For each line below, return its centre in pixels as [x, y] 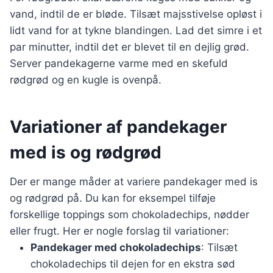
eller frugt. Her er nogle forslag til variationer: [119, 231]
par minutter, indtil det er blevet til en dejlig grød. [129, 47]
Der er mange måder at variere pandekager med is [134, 182]
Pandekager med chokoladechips [116, 247]
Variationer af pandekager [118, 127]
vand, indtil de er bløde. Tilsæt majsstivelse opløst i [136, 14]
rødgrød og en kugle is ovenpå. [86, 80]
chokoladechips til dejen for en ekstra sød [133, 264]
